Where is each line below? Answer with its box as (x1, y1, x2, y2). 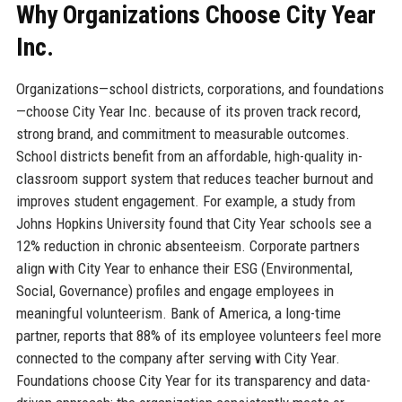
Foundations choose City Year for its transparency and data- (15, 371, 371, 390)
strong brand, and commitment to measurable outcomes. (15, 125, 350, 144)
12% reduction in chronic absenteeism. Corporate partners (15, 237, 360, 256)
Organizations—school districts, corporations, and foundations (15, 80, 384, 99)
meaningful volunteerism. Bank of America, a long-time (15, 304, 341, 323)
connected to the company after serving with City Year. (15, 349, 340, 368)
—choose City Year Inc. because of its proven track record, (15, 102, 361, 121)
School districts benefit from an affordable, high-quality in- (15, 147, 363, 166)
